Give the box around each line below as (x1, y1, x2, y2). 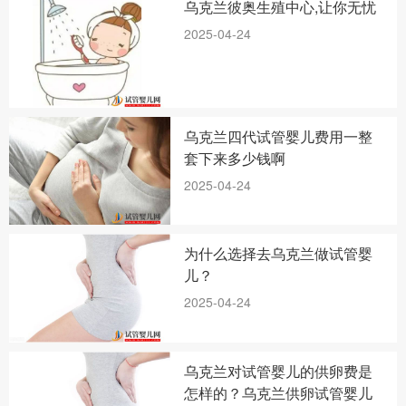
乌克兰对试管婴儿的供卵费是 (184, 361, 373, 382)
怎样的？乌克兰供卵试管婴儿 (184, 382, 373, 404)
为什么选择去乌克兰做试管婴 (184, 243, 373, 265)
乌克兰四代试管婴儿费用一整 (184, 126, 373, 148)
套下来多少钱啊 (184, 148, 286, 169)
